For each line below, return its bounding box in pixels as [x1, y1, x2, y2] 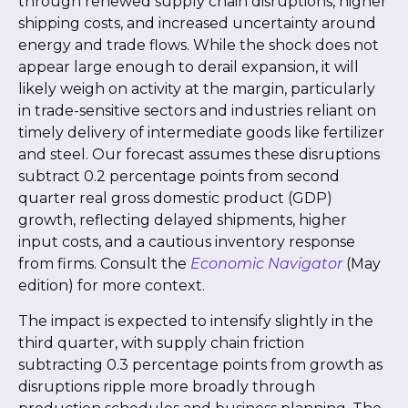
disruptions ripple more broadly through [18, 378, 315, 395]
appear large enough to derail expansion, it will [18, 58, 359, 76]
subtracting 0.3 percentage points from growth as [18, 356, 382, 373]
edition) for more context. [18, 277, 209, 294]
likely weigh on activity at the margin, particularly [18, 80, 375, 97]
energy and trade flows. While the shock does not [18, 36, 379, 54]
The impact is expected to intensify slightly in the [18, 312, 373, 330]
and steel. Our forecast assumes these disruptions [18, 146, 380, 163]
